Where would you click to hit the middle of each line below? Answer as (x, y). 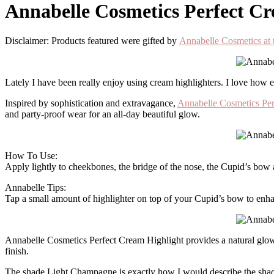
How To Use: (31, 156)
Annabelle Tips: (35, 188)
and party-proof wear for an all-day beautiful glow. (102, 114)
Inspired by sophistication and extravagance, (91, 103)
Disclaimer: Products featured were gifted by (96, 41)
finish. (17, 251)
